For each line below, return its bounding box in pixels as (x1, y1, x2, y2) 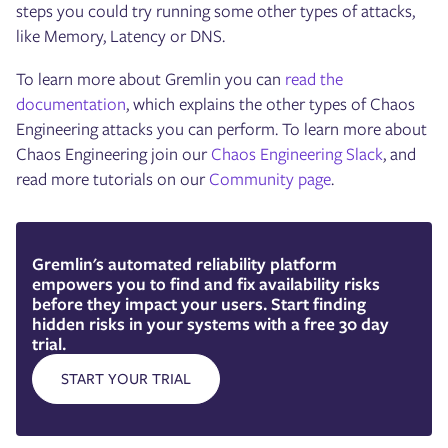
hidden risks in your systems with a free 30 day (32, 311, 389, 336)
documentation (16, 91, 126, 116)
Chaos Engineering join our (16, 141, 211, 166)
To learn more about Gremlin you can (16, 66, 285, 91)
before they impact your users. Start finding (32, 291, 366, 316)
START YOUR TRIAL (61, 367, 191, 390)
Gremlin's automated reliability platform (32, 251, 337, 276)
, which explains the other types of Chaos (126, 91, 415, 116)
